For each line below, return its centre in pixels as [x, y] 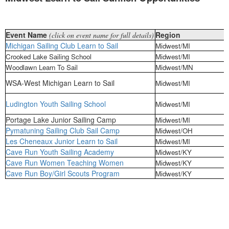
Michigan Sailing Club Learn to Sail [62, 46]
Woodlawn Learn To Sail [42, 67]
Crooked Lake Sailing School [49, 57]
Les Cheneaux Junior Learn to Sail [62, 141]
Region [168, 35]
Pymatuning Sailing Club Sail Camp [63, 131]
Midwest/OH [174, 131]
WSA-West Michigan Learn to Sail [60, 83]
